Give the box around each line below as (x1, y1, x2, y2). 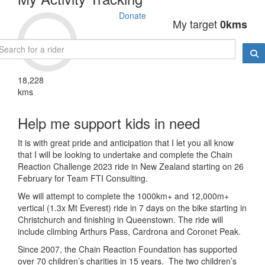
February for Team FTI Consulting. (18, 172, 153, 185)
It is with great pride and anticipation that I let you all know (18, 137, 234, 149)
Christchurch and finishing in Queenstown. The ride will (18, 214, 223, 226)
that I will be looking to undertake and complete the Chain (18, 148, 232, 161)
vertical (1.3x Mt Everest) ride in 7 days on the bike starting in (18, 202, 247, 214)
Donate (119, 9, 146, 21)
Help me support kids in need (18, 112, 200, 134)
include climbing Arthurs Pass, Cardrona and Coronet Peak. (18, 225, 245, 238)
